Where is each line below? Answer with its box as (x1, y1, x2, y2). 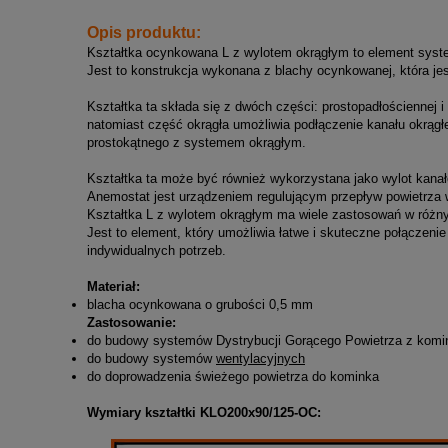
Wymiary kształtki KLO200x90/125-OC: (87, 405, 321, 420)
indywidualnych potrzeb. (87, 243, 226, 258)
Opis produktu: (87, 24, 201, 41)
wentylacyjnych (216, 351, 305, 366)
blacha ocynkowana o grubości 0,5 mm (87, 297, 313, 312)
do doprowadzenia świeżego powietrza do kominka (87, 369, 379, 384)
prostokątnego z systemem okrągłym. (87, 135, 306, 150)
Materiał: (87, 279, 140, 294)
